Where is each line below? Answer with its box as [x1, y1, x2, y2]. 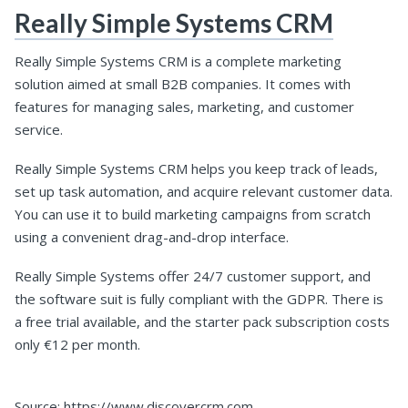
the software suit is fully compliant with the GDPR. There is [15, 289, 383, 308]
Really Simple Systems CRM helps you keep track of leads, [15, 158, 378, 178]
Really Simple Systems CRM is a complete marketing [15, 51, 342, 70]
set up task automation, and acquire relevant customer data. [15, 181, 393, 200]
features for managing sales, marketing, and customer [15, 97, 354, 116]
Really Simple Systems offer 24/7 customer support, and [15, 266, 371, 285]
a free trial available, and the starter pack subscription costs [15, 311, 390, 331]
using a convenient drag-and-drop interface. [15, 227, 289, 246]
